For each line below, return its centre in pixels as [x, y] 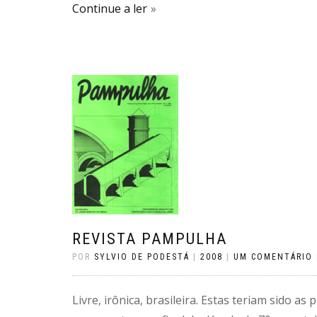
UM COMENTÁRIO [273, 257]
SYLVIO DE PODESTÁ [142, 257]
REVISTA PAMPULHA [150, 239]
